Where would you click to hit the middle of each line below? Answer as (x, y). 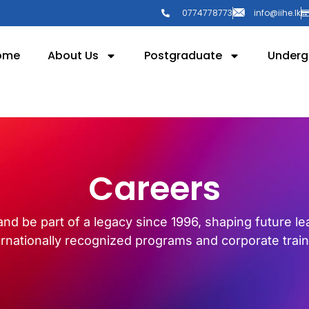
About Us (73, 56)
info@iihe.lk (277, 13)
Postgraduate (183, 56)
